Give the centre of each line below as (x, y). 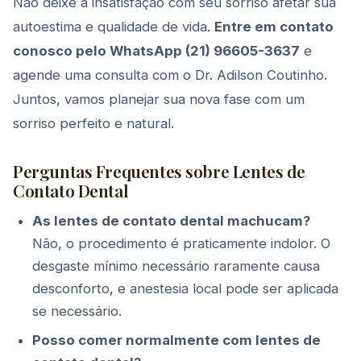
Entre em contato (274, 27)
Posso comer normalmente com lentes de (176, 340)
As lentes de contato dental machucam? (171, 221)
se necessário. (77, 311)
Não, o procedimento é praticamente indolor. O (181, 243)
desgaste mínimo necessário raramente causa (176, 266)
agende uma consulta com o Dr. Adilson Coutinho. (170, 75)
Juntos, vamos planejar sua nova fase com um (159, 99)
